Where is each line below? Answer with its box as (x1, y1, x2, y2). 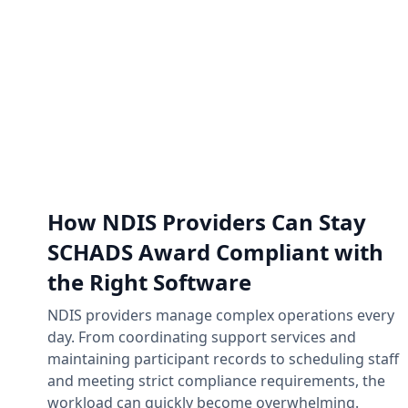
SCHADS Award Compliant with (47, 236, 383, 267)
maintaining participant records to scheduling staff (47, 348, 399, 369)
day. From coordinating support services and (47, 326, 356, 347)
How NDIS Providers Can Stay (47, 206, 366, 237)
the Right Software (47, 266, 251, 297)
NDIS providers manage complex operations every (47, 304, 394, 325)
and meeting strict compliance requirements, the (47, 370, 385, 391)
